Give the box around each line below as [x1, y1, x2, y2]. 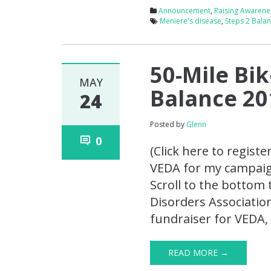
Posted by [150, 119, 187, 130]
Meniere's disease [160, 16, 222, 27]
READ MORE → [168, 247, 229, 259]
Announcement [158, 5, 211, 16]
